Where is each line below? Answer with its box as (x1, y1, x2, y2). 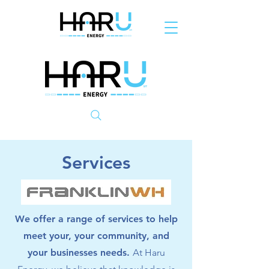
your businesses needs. (27, 247, 133, 258)
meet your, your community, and (23, 230, 169, 241)
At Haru (132, 247, 165, 258)
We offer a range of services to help (14, 213, 178, 225)
